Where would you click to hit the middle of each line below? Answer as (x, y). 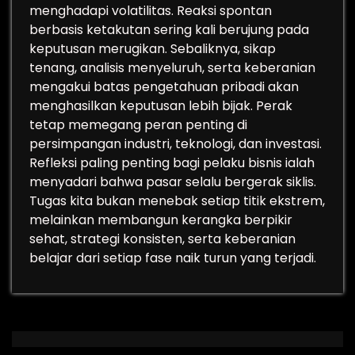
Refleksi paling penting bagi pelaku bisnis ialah (172, 163)
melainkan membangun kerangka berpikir (161, 220)
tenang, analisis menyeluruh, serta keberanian (172, 68)
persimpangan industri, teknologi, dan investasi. (176, 144)
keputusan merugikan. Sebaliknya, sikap (153, 49)
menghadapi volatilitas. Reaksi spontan (151, 11)
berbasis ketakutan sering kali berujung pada (169, 30)
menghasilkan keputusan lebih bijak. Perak (161, 106)
